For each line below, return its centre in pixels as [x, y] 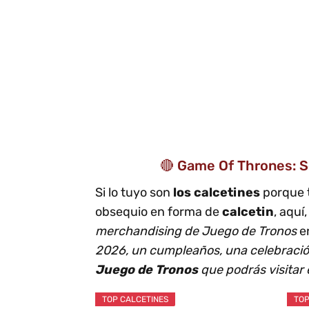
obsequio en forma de [159, 211]
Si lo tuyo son [134, 192]
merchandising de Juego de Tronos [196, 231]
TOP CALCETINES [135, 299]
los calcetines [218, 192]
